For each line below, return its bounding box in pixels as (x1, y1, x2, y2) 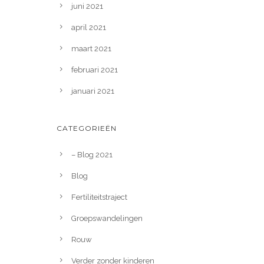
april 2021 (71, 23, 106, 32)
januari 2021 (71, 87, 114, 95)
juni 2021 (71, 2, 103, 11)
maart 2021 (71, 44, 111, 53)
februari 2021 (71, 65, 118, 74)
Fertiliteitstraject (71, 193, 127, 202)
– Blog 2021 (71, 150, 113, 159)
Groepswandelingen (71, 214, 143, 223)
